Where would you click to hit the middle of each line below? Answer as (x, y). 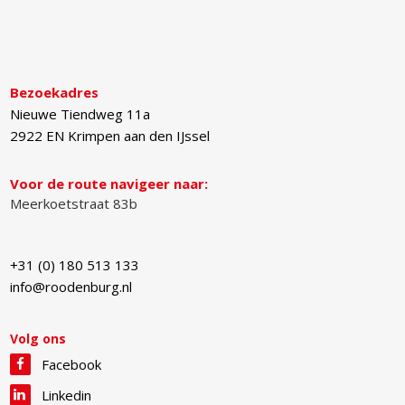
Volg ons (38, 339)
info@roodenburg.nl (71, 287)
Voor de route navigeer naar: (109, 184)
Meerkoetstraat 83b (74, 204)
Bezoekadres (55, 93)
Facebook (72, 365)
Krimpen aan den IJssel (139, 136)
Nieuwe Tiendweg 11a (80, 114)
